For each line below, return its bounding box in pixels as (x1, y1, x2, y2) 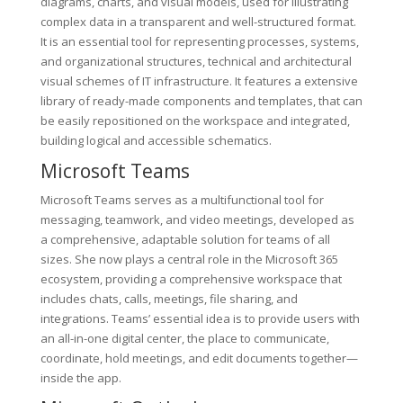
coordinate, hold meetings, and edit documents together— (40, 350, 358, 366)
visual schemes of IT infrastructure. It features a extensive (40, 73, 358, 89)
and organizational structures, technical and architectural (40, 53, 352, 69)
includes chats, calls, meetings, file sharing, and (40, 291, 298, 307)
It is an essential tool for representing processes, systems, (40, 33, 359, 49)
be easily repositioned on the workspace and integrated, (40, 112, 350, 129)
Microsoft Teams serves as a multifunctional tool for (40, 192, 324, 208)
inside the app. (40, 370, 121, 386)
